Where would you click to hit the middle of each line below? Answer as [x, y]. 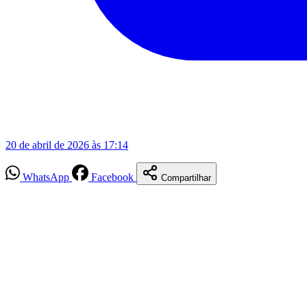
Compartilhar [186, 177]
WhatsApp [46, 177]
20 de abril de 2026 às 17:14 [67, 145]
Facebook [112, 177]
